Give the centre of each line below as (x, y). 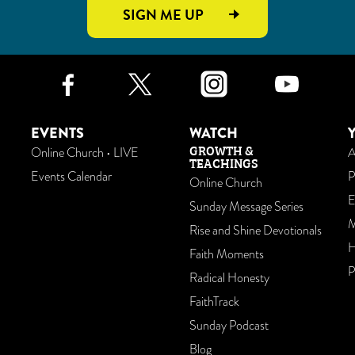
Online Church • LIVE (85, 153)
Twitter (221, 73)
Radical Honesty (229, 278)
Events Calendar (71, 177)
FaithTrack (214, 302)
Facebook (166, 73)
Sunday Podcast (229, 326)
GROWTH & (221, 150)
